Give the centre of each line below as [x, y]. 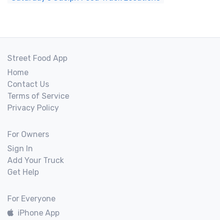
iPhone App [39, 213]
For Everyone [31, 199]
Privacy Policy [33, 108]
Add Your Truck [36, 160]
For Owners [28, 134]
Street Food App [37, 58]
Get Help [23, 172]
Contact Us [28, 84]
